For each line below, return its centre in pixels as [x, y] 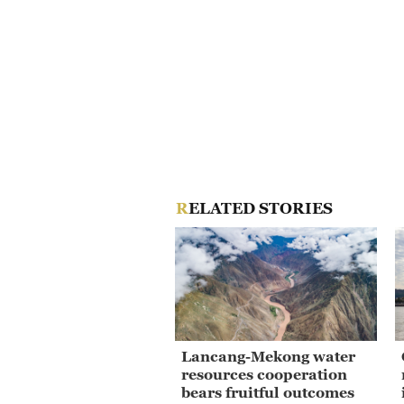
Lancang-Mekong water [268, 356]
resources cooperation [264, 374]
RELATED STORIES [260, 209]
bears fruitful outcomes [268, 392]
